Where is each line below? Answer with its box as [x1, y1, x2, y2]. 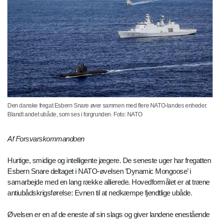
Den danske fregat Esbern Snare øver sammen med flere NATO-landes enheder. [7, 102, 207, 110]
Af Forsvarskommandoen [7, 135, 84, 143]
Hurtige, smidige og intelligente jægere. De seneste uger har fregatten [7, 156, 211, 165]
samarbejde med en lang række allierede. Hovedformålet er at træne [7, 178, 210, 187]
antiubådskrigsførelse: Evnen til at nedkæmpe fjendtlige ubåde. [7, 189, 192, 197]
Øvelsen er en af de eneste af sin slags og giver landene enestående [7, 210, 210, 219]
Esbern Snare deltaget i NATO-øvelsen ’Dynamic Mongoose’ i [7, 167, 191, 176]
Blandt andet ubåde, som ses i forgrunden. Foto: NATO [7, 111, 142, 118]
